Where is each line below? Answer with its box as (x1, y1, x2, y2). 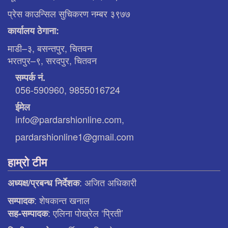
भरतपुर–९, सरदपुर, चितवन (8, 53, 97, 67)
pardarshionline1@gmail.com (15, 129, 134, 143)
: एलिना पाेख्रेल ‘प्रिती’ (48, 206, 123, 219)
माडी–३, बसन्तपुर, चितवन (8, 41, 92, 54)
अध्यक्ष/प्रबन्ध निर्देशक (8, 176, 79, 189)
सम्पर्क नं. (15, 70, 45, 84)
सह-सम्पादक (8, 206, 48, 220)
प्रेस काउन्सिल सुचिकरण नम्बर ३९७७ (8, 6, 130, 20)
